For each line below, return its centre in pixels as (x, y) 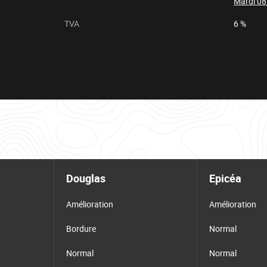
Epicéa (225, 178)
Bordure (81, 229)
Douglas (86, 178)
